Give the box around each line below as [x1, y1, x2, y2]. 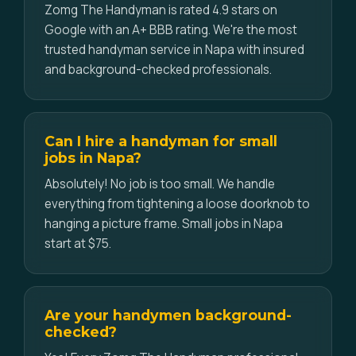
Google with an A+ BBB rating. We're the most [44, 21, 297, 38]
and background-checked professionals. [44, 61, 272, 78]
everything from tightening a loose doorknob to [44, 195, 310, 212]
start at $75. [44, 235, 111, 252]
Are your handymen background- [44, 307, 292, 323]
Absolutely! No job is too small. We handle [44, 176, 275, 192]
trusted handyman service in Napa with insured [44, 41, 304, 58]
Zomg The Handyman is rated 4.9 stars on [44, 2, 277, 18]
